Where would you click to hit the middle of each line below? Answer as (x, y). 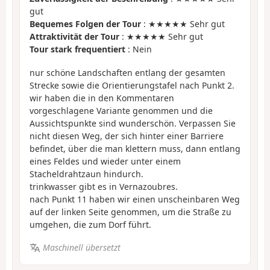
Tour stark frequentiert (77, 49)
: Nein (139, 49)
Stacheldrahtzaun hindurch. (86, 174)
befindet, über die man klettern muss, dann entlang (135, 148)
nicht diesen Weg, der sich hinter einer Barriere (127, 136)
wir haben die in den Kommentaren (102, 98)
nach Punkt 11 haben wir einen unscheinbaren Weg (135, 199)
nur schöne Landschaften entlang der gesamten (127, 72)
